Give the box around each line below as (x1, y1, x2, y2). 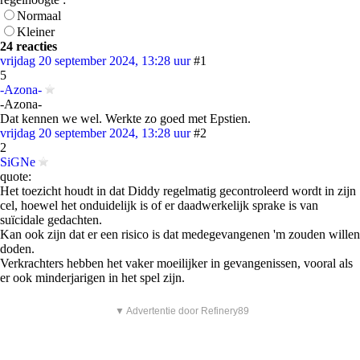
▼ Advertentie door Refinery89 (115, 305, 249, 317)
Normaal (17, 9, 61, 22)
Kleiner (17, 25, 55, 39)
